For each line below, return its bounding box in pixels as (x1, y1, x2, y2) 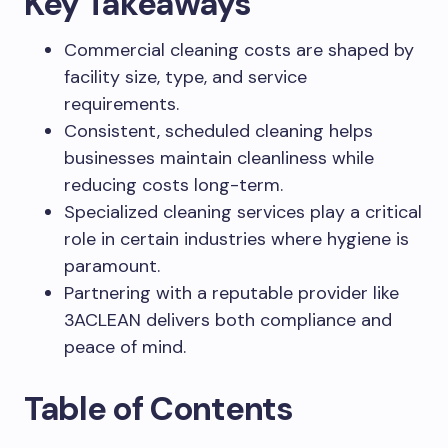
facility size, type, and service (64, 65, 307, 89)
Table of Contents (24, 387, 293, 430)
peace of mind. (64, 335, 186, 359)
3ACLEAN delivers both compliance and (64, 308, 392, 332)
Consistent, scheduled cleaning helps (64, 119, 373, 143)
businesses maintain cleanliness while (64, 146, 374, 170)
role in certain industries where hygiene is (64, 227, 409, 251)
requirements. (64, 92, 179, 116)
